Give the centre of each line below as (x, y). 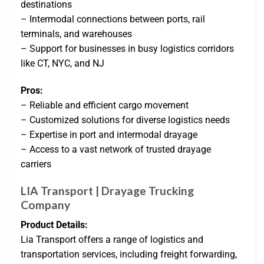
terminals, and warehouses (76, 34)
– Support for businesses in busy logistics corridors (127, 49)
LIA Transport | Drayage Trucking (107, 190)
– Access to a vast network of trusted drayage (116, 150)
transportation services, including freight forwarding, (129, 255)
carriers (36, 164)
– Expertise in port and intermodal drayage (109, 135)
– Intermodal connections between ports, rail (113, 19)
